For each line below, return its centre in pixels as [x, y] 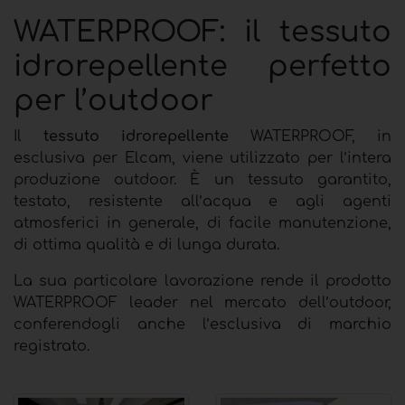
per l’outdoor [113, 100]
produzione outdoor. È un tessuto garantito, [202, 179]
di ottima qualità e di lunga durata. [146, 245]
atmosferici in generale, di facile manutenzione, [202, 223]
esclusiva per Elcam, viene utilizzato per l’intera [202, 158]
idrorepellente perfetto [202, 66]
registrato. [52, 346]
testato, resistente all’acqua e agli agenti [202, 201]
